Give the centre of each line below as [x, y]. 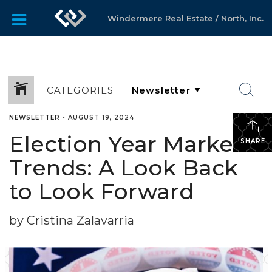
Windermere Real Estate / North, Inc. [185, 18]
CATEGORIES [80, 90]
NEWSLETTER [35, 117]
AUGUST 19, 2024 [101, 117]
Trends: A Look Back [124, 168]
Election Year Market [126, 144]
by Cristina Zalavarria [72, 220]
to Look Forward [102, 191]
